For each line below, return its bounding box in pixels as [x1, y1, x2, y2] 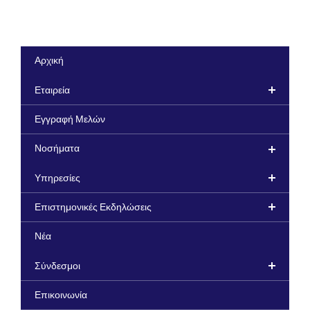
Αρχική [35, 55, 64, 67]
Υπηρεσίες [35, 172, 80, 184]
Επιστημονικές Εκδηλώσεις [35, 202, 152, 214]
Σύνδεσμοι [35, 260, 80, 272]
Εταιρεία [35, 84, 70, 96]
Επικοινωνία [35, 290, 87, 302]
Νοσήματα [35, 143, 80, 155]
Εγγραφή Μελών [35, 114, 105, 126]
